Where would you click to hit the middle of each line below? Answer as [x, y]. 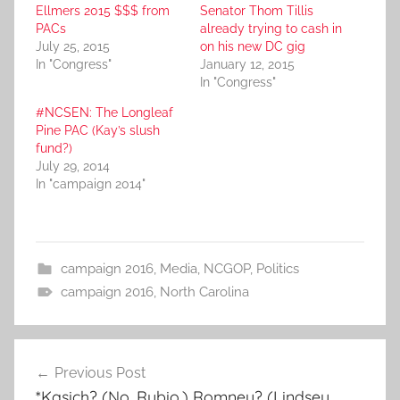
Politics [277, 269]
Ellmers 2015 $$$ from [103, 11]
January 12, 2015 [247, 65]
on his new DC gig [253, 47]
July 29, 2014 [73, 167]
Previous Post [100, 373]
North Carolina [204, 292]
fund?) [54, 149]
